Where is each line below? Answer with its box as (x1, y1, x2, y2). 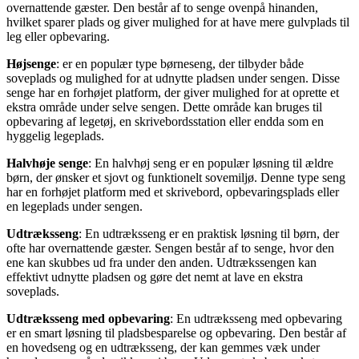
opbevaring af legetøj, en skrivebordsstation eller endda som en (6, 114, 324, 128)
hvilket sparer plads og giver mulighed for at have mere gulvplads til (6, 14, 349, 29)
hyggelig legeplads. (6, 128, 104, 143)
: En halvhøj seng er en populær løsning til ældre (88, 155, 333, 170)
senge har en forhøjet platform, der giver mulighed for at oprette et (6, 85, 339, 99)
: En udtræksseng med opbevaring (170, 311, 342, 325)
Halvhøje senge (6, 155, 88, 170)
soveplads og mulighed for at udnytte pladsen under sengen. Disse (6, 71, 340, 85)
